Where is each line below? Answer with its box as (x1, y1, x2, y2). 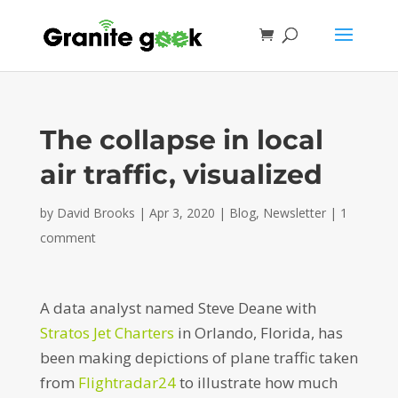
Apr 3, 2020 (148, 204, 215, 221)
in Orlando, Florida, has (173, 322, 343, 343)
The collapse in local (39, 123, 323, 156)
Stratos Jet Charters (39, 322, 174, 343)
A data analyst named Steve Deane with (39, 298, 316, 318)
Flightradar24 (77, 372, 176, 393)
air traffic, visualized (39, 158, 322, 191)
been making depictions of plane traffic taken (39, 347, 358, 368)
